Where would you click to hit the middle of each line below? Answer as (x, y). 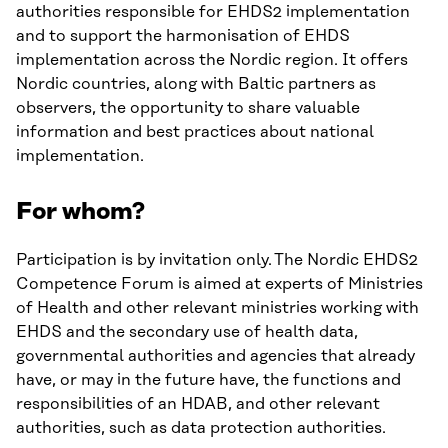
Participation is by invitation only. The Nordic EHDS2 (217, 260)
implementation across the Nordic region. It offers (212, 60)
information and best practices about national (195, 132)
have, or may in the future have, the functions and (208, 380)
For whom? (80, 212)
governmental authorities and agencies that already (215, 356)
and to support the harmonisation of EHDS (183, 36)
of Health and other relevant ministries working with (217, 308)
